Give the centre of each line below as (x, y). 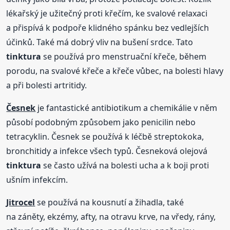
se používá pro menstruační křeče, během (124, 56)
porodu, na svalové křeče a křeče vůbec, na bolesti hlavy (115, 71)
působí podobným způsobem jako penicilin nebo (101, 122)
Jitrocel (21, 202)
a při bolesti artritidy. (47, 85)
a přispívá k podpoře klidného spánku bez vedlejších (108, 27)
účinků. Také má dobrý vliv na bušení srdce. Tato (100, 42)
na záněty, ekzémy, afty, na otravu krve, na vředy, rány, (111, 216)
